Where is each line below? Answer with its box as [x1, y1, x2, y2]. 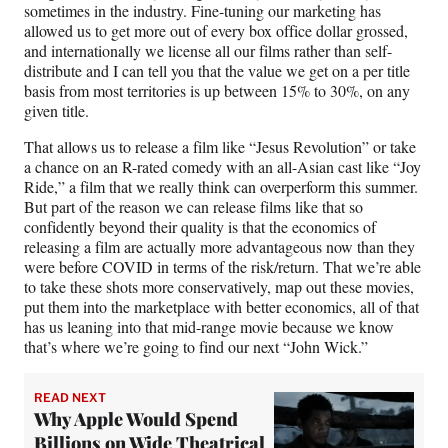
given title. [24, 100, 89, 122]
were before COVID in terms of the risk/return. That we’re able [24, 256, 421, 278]
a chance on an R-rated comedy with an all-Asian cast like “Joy [24, 156, 421, 178]
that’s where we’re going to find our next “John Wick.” [24, 336, 368, 358]
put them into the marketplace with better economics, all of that [24, 296, 419, 318]
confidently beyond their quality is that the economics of [24, 216, 376, 238]
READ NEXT [34, 390, 106, 406]
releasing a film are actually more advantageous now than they [24, 236, 415, 258]
